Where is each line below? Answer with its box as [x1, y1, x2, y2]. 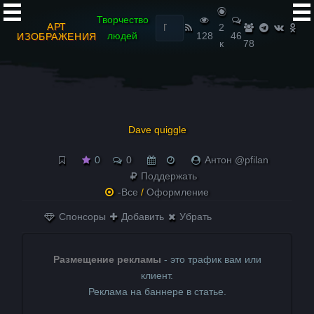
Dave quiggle [128, 124, 186, 135]
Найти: [148, 9, 179, 21]
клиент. [141, 270, 173, 281]
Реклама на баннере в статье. [88, 286, 226, 297]
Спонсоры [56, 211, 107, 222]
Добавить [118, 211, 165, 222]
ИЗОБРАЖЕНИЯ [17, 30, 97, 42]
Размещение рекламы [53, 254, 161, 265]
